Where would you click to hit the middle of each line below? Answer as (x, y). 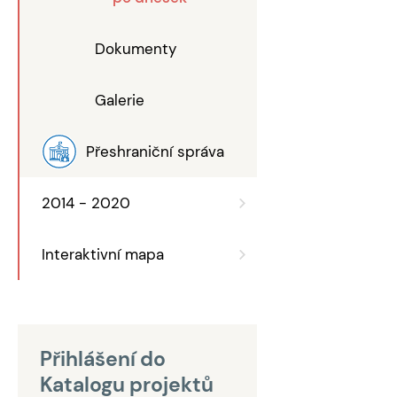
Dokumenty (136, 49)
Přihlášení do (103, 359)
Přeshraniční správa (155, 152)
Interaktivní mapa (103, 254)
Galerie (120, 100)
